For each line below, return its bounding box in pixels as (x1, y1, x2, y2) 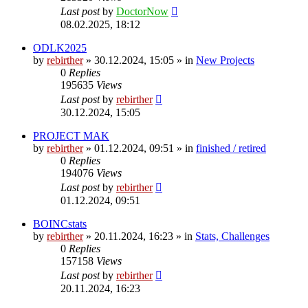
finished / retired (196, 142, 266, 154)
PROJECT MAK (33, 129, 109, 142)
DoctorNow (116, 5, 168, 17)
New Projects (196, 54, 254, 66)
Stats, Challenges (195, 230, 269, 242)
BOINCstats (33, 217, 87, 230)
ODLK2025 (33, 41, 87, 54)
